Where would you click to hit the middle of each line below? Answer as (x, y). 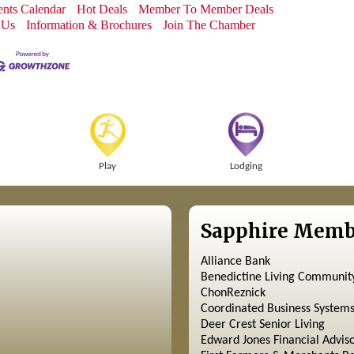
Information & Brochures (89, 25)
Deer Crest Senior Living (262, 325)
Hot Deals (102, 9)
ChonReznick (233, 293)
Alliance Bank (235, 262)
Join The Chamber (209, 25)
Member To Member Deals (206, 9)
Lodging (247, 166)
